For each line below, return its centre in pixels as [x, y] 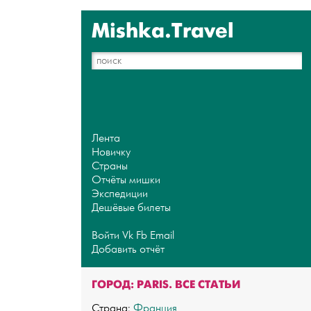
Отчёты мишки [126, 180]
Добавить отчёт [128, 249]
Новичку [111, 152]
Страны [110, 166]
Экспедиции [120, 194]
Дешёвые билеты [131, 208]
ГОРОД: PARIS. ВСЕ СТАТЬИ [166, 284]
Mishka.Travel [163, 31]
